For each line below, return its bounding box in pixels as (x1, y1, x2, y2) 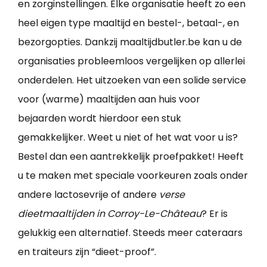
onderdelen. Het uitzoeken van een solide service (18, 73, 246, 87)
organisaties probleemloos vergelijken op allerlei (18, 54, 245, 68)
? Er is (201, 206, 228, 221)
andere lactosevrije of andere (18, 187, 159, 201)
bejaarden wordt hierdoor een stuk (18, 111, 181, 125)
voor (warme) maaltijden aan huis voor (18, 92, 200, 106)
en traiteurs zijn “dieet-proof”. (18, 244, 156, 259)
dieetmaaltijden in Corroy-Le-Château (18, 206, 201, 221)
